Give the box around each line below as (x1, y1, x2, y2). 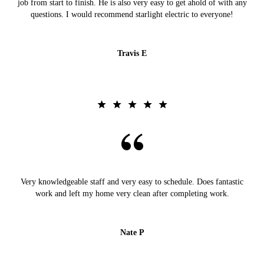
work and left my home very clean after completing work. (35, 189, 229, 199)
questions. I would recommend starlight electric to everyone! (31, 10, 233, 19)
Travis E (117, 49, 147, 58)
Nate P (120, 228, 144, 237)
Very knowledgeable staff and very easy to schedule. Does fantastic (21, 177, 243, 187)
